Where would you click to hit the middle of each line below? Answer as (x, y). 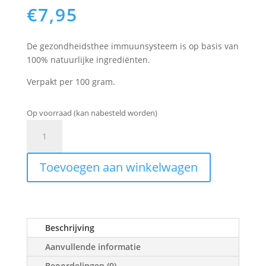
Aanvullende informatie (93, 246)
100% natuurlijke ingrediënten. (88, 59)
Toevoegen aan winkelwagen (118, 167)
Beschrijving (69, 227)
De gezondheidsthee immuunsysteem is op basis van (132, 46)
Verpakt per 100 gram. (71, 81)
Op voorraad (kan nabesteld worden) (92, 113)
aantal (38, 140)
